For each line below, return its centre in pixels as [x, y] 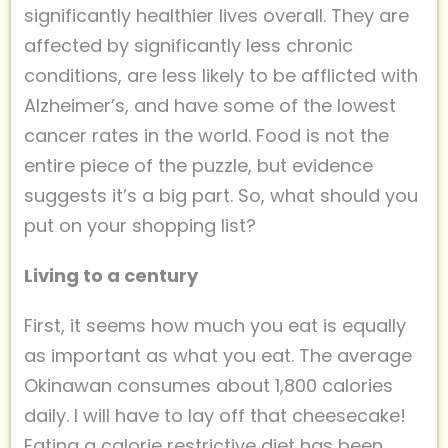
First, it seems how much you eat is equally [215, 325]
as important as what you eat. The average [218, 355]
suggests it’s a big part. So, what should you [221, 195]
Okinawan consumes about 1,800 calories [208, 385]
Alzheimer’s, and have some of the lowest [210, 105]
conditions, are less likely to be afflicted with [221, 75]
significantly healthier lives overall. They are [216, 15]
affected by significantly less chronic [188, 45]
